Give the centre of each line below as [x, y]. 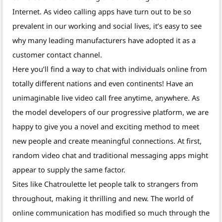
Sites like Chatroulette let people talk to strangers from [105, 184]
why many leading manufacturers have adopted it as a [104, 40]
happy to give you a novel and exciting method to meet [106, 127]
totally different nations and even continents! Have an [103, 83]
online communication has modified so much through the [111, 213]
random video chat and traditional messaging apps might [110, 155]
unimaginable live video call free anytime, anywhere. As [106, 98]
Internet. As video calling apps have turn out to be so [102, 12]
